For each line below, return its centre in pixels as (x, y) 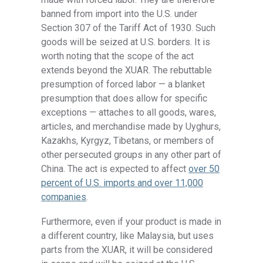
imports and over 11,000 (152, 183)
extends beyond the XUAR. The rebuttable (127, 70)
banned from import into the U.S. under (119, 14)
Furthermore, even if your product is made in (131, 221)
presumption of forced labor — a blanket (123, 84)
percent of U (67, 183)
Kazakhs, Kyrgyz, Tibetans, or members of (128, 140)
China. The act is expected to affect (115, 168)
